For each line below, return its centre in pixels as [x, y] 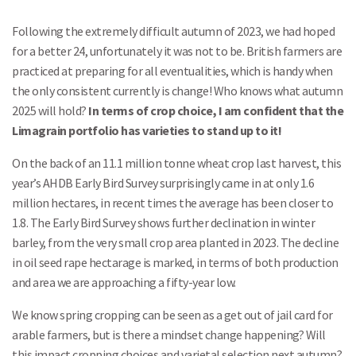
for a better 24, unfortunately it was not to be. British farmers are [177, 51]
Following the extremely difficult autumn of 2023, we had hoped [173, 31]
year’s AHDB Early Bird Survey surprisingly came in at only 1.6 [163, 183]
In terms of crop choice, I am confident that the [216, 110]
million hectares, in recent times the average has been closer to [172, 203]
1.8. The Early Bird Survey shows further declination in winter [163, 222]
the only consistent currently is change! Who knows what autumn [177, 91]
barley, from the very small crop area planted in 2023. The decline [175, 242]
